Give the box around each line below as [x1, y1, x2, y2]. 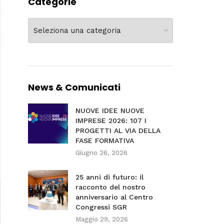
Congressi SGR [75, 203, 127, 211]
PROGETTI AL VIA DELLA [75, 126, 160, 134]
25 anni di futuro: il [75, 173, 143, 181]
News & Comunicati [27, 81, 120, 93]
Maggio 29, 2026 [75, 215, 128, 223]
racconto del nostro [75, 183, 145, 191]
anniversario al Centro [75, 193, 153, 201]
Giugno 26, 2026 [75, 149, 127, 156]
